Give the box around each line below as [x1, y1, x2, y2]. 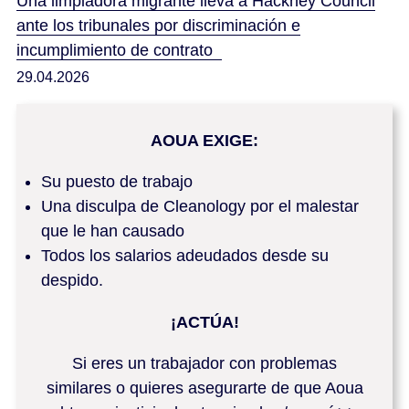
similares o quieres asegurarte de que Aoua [46, 378, 363, 397]
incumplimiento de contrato [16, 41, 222, 60]
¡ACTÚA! [170, 312, 239, 331]
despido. [41, 270, 103, 289]
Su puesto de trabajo [41, 172, 193, 191]
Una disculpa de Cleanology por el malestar [41, 196, 359, 215]
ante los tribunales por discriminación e [16, 16, 300, 36]
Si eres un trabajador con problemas [72, 353, 337, 372]
